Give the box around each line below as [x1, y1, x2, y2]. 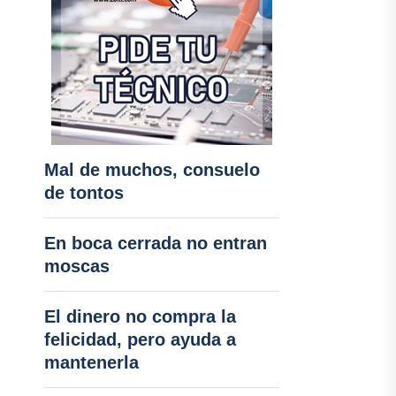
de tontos [43, 183, 124, 202]
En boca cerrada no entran [43, 233, 267, 253]
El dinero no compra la [43, 307, 236, 326]
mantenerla [43, 353, 139, 372]
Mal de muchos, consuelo [43, 160, 260, 179]
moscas [43, 256, 110, 276]
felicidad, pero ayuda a [43, 330, 236, 349]
